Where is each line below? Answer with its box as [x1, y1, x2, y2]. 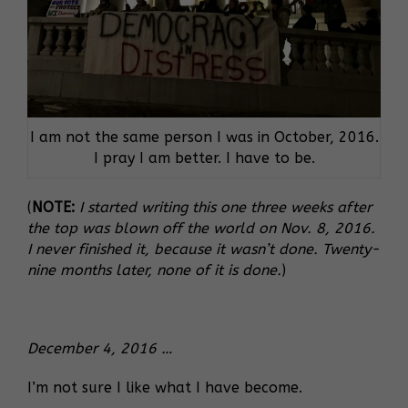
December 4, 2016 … [27, 339, 172, 357]
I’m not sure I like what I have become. [27, 378, 302, 396]
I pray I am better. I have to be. [93, 148, 315, 167]
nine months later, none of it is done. [27, 260, 281, 279]
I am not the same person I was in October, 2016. [29, 127, 379, 146]
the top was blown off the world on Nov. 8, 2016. [27, 219, 375, 237]
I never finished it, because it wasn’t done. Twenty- [27, 240, 380, 258]
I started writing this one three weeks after [79, 198, 372, 216]
